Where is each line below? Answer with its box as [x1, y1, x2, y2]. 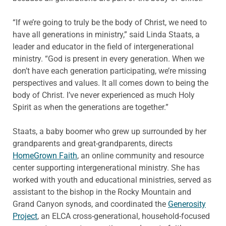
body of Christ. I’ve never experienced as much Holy [13, 90, 195, 100]
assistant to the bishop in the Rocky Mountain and [13, 187, 191, 197]
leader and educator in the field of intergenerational [13, 42, 194, 52]
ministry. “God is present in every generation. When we [13, 54, 204, 64]
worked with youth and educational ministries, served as [13, 175, 211, 185]
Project [13, 211, 37, 221]
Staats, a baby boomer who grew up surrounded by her [13, 127, 206, 137]
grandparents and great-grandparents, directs [13, 139, 173, 149]
